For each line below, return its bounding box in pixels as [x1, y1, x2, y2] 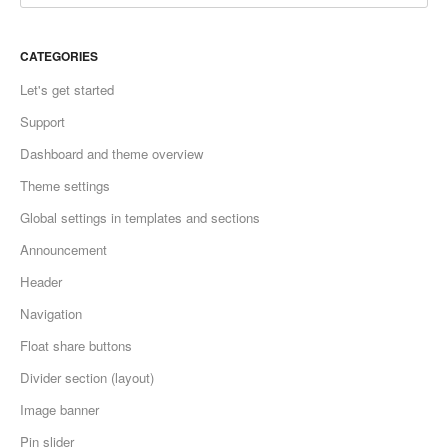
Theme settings [20, 175, 110, 195]
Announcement [20, 239, 107, 259]
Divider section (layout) [20, 367, 154, 387]
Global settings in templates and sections [20, 207, 260, 227]
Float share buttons [20, 335, 132, 355]
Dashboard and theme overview [20, 143, 204, 163]
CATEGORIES [20, 46, 98, 65]
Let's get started [20, 79, 114, 99]
